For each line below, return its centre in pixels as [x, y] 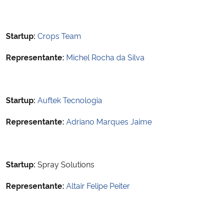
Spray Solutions [66, 164]
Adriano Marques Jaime [109, 121]
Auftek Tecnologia [70, 100]
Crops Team [59, 35]
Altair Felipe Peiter [98, 185]
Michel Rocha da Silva [105, 57]
